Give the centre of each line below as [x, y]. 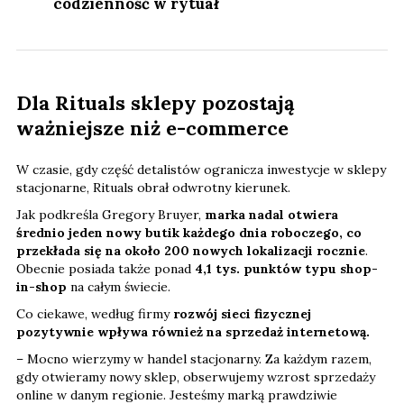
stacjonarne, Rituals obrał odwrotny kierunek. [153, 188]
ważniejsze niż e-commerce [152, 129]
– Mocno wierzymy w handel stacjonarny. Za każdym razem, [194, 359]
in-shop [41, 287]
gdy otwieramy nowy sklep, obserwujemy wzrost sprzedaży [196, 377]
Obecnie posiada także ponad [104, 269]
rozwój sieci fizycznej [242, 314]
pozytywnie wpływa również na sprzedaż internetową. [193, 332]
